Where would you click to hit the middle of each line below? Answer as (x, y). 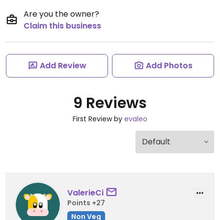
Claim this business (62, 26)
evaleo (136, 119)
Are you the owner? (61, 14)
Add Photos (169, 66)
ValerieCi (85, 192)
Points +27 (86, 203)
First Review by (98, 119)
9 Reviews (110, 103)
